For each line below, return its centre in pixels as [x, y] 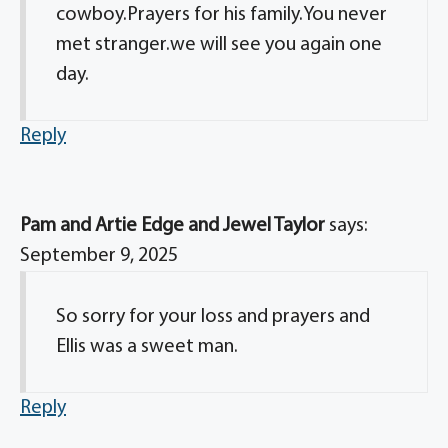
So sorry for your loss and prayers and [213, 317]
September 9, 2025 [99, 256]
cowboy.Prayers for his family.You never [221, 15]
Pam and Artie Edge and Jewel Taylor [172, 226]
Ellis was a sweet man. [147, 347]
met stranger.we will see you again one [219, 45]
